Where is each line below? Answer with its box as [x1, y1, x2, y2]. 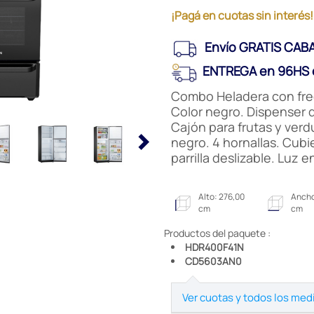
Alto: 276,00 [198, 191, 246, 203]
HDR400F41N [185, 240, 244, 254]
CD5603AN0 [185, 254, 242, 268]
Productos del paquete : [164, 226, 271, 240]
